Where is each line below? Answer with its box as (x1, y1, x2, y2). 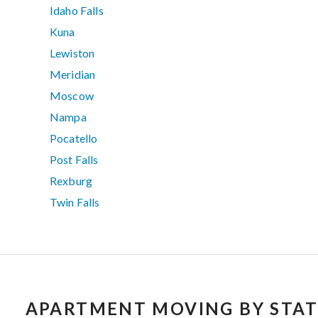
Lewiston (50, 46, 95, 60)
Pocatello (50, 131, 98, 146)
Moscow (50, 89, 94, 103)
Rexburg (50, 174, 93, 188)
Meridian (50, 67, 96, 82)
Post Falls (50, 153, 99, 167)
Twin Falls (50, 195, 100, 209)
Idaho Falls (50, 4, 104, 18)
